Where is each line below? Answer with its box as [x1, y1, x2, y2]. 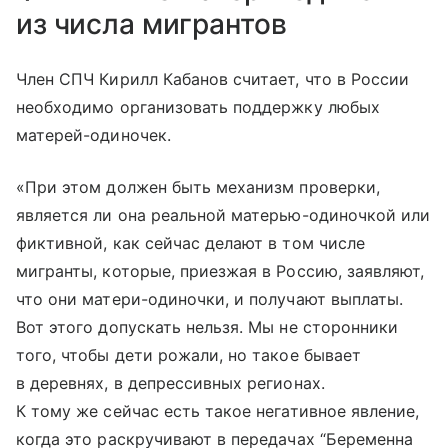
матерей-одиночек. [16, 124, 171, 145]
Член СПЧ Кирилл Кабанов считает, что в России [16, 68, 410, 89]
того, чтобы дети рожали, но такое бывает [16, 344, 361, 365]
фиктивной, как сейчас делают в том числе [16, 232, 365, 253]
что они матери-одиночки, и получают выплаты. [16, 288, 404, 309]
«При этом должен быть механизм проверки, [16, 176, 380, 197]
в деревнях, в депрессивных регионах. [16, 372, 325, 393]
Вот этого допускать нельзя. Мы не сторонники [16, 316, 399, 337]
